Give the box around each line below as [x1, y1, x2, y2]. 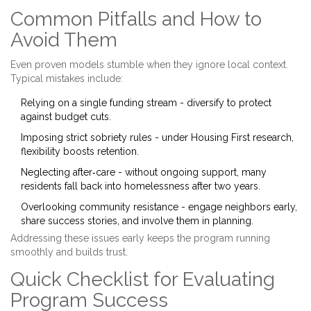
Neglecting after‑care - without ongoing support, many [21, 167, 267, 178]
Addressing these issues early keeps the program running [10, 233, 270, 244]
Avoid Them [10, 28, 117, 52]
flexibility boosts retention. [21, 146, 139, 158]
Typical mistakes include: [10, 73, 123, 85]
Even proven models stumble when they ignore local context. [10, 59, 288, 71]
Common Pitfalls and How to [10, 8, 262, 31]
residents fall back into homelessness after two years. [21, 180, 260, 192]
